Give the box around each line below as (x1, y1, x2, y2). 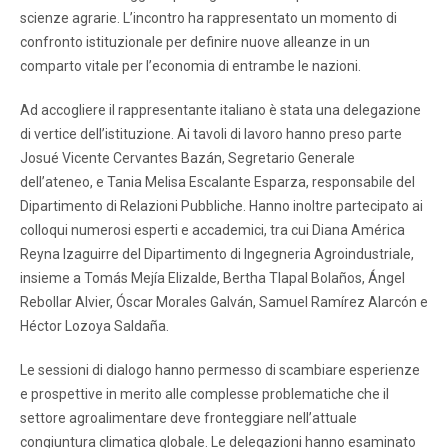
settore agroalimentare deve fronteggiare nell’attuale (20, 409, 357, 426)
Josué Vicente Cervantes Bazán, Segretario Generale (20, 149, 355, 166)
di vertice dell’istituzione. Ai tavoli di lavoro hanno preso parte (20, 125, 402, 142)
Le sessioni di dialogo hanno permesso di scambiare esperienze (20, 361, 420, 378)
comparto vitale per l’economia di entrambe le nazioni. (20, 57, 361, 74)
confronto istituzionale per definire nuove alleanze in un (20, 33, 370, 50)
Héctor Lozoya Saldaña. (20, 317, 169, 334)
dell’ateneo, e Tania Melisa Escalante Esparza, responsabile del (20, 173, 415, 190)
